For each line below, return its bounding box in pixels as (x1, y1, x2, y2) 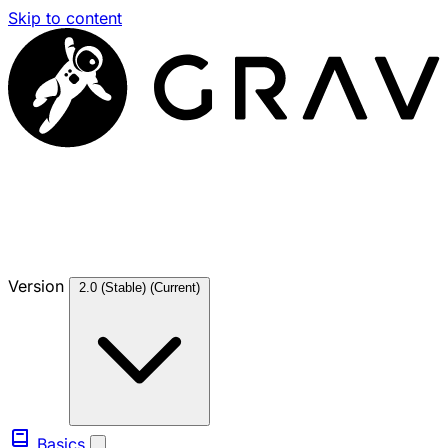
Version (8, 276, 69, 296)
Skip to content (8, 8, 122, 28)
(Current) (150, 280, 200, 295)
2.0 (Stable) (79, 280, 150, 295)
